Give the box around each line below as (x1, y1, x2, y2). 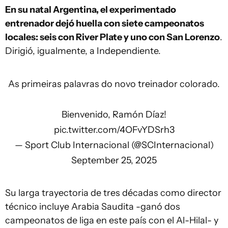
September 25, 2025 (71, 155, 157, 166)
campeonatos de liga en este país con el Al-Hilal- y (5, 215, 218, 226)
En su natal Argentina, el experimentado (5, 4, 176, 15)
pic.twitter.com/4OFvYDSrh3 (53, 124, 175, 135)
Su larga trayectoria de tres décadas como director (5, 187, 221, 198)
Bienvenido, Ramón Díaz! (62, 109, 166, 120)
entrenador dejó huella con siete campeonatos (5, 18, 204, 29)
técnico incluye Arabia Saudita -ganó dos (5, 201, 180, 212)
